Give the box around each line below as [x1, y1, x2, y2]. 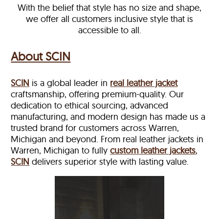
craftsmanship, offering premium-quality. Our [11, 88, 184, 100]
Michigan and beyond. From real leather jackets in [11, 133, 204, 145]
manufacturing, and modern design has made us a [11, 111, 206, 123]
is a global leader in [29, 77, 110, 89]
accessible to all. [78, 24, 141, 36]
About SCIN [11, 49, 71, 64]
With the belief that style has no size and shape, [18, 2, 201, 14]
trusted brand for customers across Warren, [11, 122, 179, 134]
